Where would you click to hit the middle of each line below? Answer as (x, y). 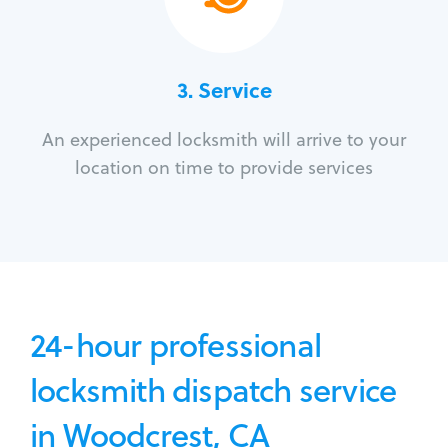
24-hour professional (175, 345)
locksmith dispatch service (213, 390)
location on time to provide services (224, 168)
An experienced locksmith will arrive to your (224, 140)
